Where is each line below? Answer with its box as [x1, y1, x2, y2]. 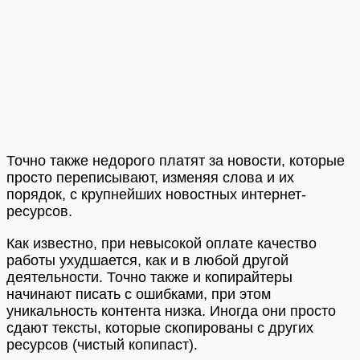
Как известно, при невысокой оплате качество [6, 235, 317, 252]
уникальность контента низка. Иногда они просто [6, 302, 336, 319]
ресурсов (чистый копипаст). [6, 336, 198, 353]
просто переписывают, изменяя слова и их [6, 170, 294, 186]
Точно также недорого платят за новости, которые [6, 153, 345, 170]
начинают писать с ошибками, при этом [6, 285, 271, 302]
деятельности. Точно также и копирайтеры [6, 268, 292, 285]
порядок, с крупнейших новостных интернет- [6, 186, 306, 203]
